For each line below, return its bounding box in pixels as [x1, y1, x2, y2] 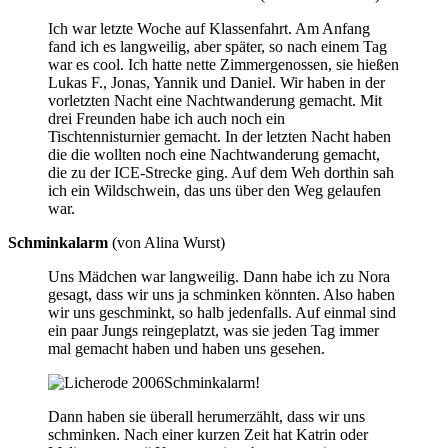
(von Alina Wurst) [108, 233, 225, 251]
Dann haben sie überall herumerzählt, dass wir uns [48, 407, 365, 425]
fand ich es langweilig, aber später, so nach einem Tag [48, 37, 387, 55]
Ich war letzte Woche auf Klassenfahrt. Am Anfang [48, 19, 370, 37]
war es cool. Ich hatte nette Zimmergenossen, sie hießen [48, 55, 399, 73]
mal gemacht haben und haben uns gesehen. [48, 339, 325, 357]
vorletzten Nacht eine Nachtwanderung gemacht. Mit [48, 91, 382, 109]
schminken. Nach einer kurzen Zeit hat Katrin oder [48, 425, 368, 443]
